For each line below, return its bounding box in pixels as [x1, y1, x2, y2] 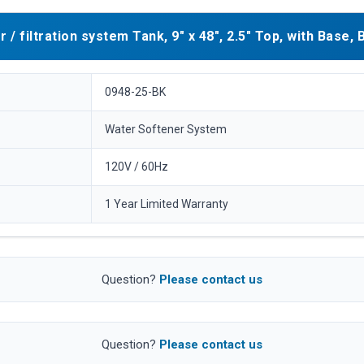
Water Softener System [105, 122, 227, 136]
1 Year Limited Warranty [105, 197, 228, 210]
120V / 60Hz [105, 159, 168, 173]
